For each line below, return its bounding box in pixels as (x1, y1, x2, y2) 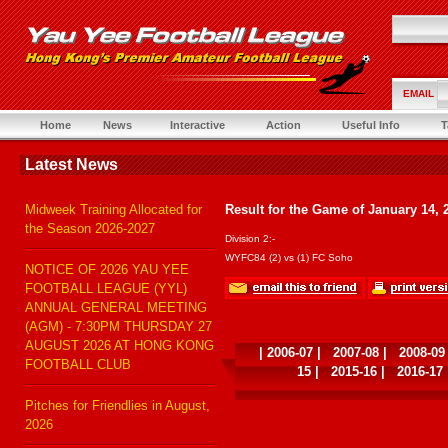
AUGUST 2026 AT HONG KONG (25, 338, 214, 353)
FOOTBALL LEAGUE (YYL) (25, 281, 187, 296)
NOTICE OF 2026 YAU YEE (25, 262, 189, 277)
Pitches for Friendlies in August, (25, 398, 210, 413)
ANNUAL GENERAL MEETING (25, 300, 207, 315)
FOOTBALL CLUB (25, 357, 131, 372)
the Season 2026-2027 (25, 221, 155, 236)
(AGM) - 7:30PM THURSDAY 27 (25, 319, 212, 334)
